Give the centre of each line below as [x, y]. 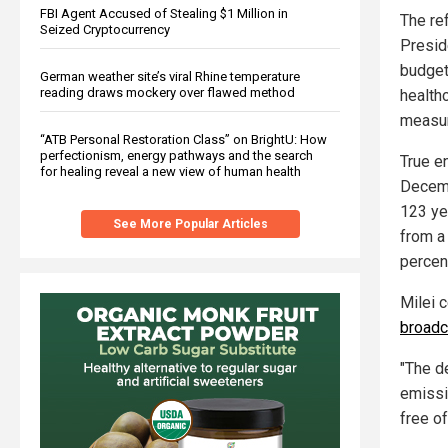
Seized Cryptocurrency [105, 29]
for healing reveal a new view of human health [170, 171]
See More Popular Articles [190, 223]
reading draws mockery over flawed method [167, 92]
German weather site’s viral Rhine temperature [170, 76]
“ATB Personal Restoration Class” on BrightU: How [183, 139]
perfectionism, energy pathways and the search [176, 155]
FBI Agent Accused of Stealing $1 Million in [164, 13]
